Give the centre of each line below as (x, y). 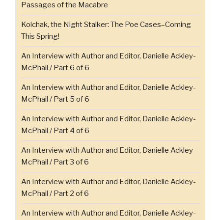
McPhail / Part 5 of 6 (55, 99)
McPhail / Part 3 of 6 (55, 162)
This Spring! (40, 37)
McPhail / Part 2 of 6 (55, 194)
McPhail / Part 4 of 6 (55, 131)
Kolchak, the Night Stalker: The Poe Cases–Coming (106, 25)
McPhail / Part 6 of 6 (55, 68)
